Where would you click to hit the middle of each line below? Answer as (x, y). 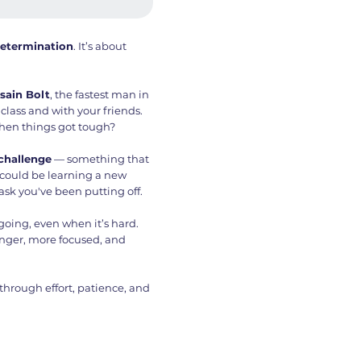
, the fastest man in (100, 94)
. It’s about (100, 46)
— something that (101, 158)
